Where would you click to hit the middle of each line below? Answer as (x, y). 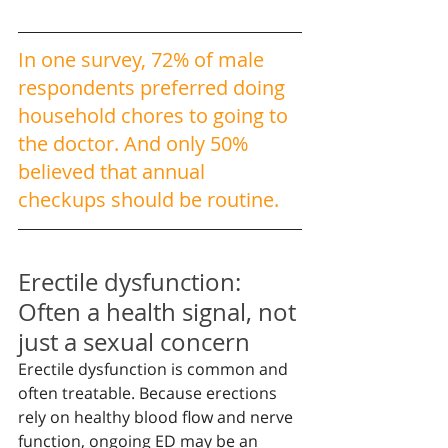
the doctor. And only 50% (135, 143)
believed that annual (114, 171)
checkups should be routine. (148, 199)
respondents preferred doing (154, 87)
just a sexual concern (134, 342)
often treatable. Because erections (149, 393)
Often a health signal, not (160, 312)
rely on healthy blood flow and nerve (157, 417)
